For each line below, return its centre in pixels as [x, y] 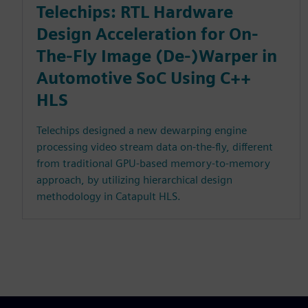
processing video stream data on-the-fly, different [155, 147]
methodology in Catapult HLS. [109, 197]
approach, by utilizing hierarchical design [134, 180]
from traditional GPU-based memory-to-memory [153, 164]
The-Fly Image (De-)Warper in [157, 56]
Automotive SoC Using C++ [144, 78]
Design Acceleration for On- [147, 34]
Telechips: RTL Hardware [135, 12]
